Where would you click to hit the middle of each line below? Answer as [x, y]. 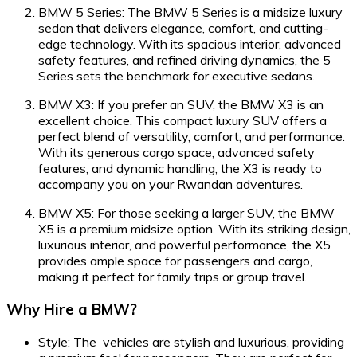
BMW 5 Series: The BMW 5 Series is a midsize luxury [190, 12]
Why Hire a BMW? [72, 309]
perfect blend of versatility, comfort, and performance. [192, 137]
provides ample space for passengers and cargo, [175, 261]
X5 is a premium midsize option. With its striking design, [194, 229]
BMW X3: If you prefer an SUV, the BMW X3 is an [181, 105]
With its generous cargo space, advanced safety [177, 153]
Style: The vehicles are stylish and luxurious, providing [191, 341]
